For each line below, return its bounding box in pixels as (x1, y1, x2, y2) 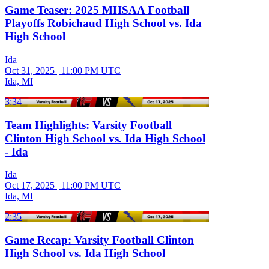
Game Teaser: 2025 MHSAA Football (5, 4, 189, 17)
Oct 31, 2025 (5, 65, 55, 76)
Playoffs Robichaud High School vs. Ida (5, 17, 202, 30)
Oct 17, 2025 (5, 180, 55, 191)
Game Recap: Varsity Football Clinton (5, 234, 194, 247)
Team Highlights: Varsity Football (5, 118, 172, 131)
